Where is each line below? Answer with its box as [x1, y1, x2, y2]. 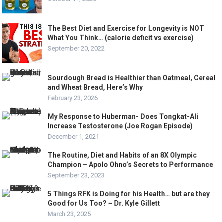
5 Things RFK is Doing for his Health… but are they [48, 189, 210, 198]
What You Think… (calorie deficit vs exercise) [48, 33, 194, 42]
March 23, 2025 [48, 210, 91, 218]
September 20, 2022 [48, 44, 105, 52]
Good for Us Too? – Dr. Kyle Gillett [48, 199, 161, 207]
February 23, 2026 [48, 94, 98, 102]
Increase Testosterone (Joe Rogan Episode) [48, 121, 193, 130]
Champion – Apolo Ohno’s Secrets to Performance [48, 160, 214, 168]
